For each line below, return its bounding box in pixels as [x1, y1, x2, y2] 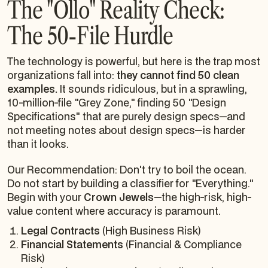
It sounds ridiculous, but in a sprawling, [57, 81, 247, 96]
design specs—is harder [127, 123, 245, 137]
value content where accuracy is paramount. [7, 203, 221, 218]
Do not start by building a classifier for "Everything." [7, 176, 254, 190]
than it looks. [7, 136, 69, 151]
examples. [7, 81, 57, 96]
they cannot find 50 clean [117, 68, 239, 82]
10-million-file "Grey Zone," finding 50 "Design [7, 95, 226, 109]
